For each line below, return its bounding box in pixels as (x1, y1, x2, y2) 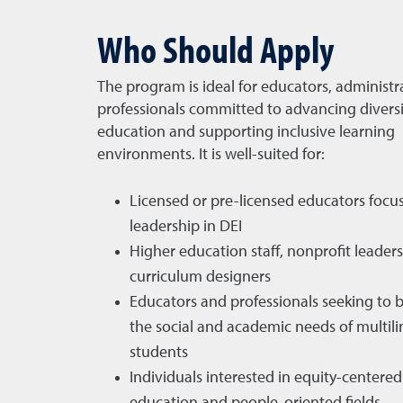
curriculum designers (129, 269, 271, 285)
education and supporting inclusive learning (96, 124, 395, 140)
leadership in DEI (129, 219, 242, 235)
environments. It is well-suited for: (96, 147, 325, 163)
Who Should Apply (96, 24, 334, 73)
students (129, 345, 188, 361)
